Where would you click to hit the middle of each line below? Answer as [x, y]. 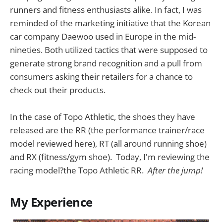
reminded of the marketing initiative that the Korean [110, 23]
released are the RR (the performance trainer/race [107, 130]
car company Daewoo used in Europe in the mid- [103, 36]
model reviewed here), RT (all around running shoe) [108, 144]
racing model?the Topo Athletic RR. [79, 170]
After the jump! [175, 170]
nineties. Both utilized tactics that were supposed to [109, 50]
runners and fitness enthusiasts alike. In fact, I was [106, 9]
